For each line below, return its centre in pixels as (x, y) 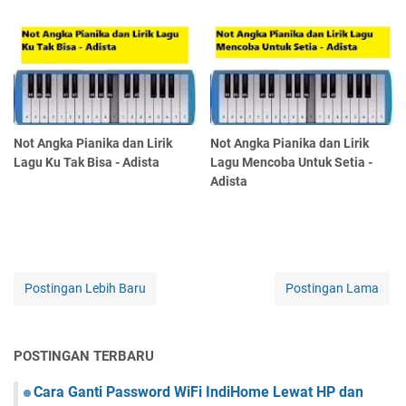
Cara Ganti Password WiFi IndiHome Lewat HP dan (198, 392)
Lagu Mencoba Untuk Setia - (292, 163)
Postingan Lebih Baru (85, 289)
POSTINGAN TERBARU (84, 357)
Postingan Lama (332, 289)
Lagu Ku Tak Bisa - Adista (87, 163)
